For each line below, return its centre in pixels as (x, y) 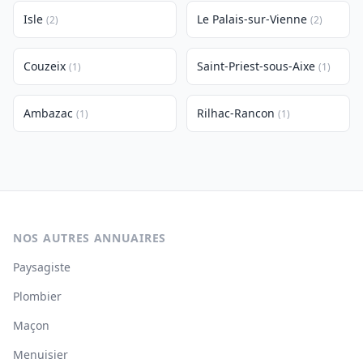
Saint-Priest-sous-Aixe (256, 66)
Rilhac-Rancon (236, 113)
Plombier (37, 296)
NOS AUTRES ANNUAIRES (90, 238)
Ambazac (48, 113)
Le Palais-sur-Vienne (252, 19)
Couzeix (45, 66)
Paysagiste (42, 267)
